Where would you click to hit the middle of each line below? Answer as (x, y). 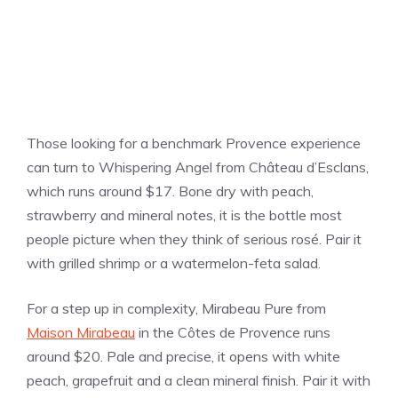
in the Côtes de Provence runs (233, 333)
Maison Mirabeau (81, 333)
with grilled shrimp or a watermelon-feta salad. (174, 263)
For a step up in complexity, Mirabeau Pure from (176, 309)
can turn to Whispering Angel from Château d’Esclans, (198, 167)
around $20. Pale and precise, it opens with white (183, 357)
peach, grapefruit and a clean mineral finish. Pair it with (199, 381)
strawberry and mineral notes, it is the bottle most (184, 215)
